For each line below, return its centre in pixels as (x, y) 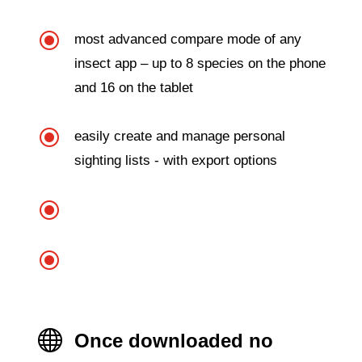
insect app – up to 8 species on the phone (200, 63)
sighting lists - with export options (175, 160)
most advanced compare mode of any (187, 39)
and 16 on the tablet (133, 87)
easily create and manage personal (179, 136)
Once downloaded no (173, 340)
